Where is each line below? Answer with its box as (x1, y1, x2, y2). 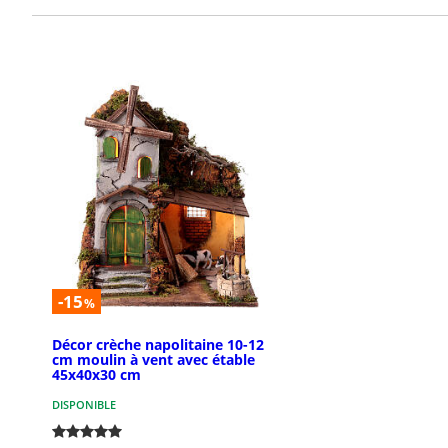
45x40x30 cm (52, 365, 141, 385)
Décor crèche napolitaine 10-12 (52, 335, 264, 355)
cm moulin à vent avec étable (52, 350, 255, 370)
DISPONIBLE (52, 397, 116, 413)
